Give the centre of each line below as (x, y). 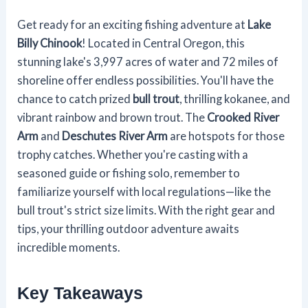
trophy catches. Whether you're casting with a (133, 154)
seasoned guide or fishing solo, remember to (129, 173)
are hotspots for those (227, 135)
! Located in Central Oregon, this (164, 43)
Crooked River (243, 117)
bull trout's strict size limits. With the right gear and (146, 210)
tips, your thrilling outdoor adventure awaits (129, 228)
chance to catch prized (75, 98)
